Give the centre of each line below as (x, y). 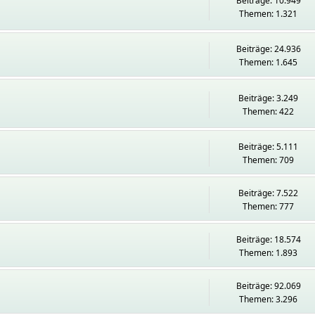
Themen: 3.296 (269, 299)
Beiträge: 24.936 (268, 49)
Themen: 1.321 (269, 13)
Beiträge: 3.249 (269, 98)
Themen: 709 (269, 160)
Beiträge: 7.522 (269, 193)
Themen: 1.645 (269, 62)
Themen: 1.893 (269, 253)
